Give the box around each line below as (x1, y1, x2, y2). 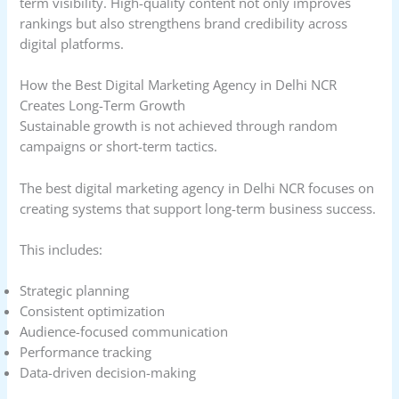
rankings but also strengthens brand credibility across (20, 14, 348, 33)
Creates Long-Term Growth (20, 96, 186, 115)
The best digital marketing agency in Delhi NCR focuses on (20, 178, 375, 197)
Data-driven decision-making (20, 363, 197, 382)
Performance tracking (20, 343, 152, 362)
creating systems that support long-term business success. (20, 199, 377, 217)
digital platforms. (20, 35, 125, 53)
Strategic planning (20, 281, 130, 300)
